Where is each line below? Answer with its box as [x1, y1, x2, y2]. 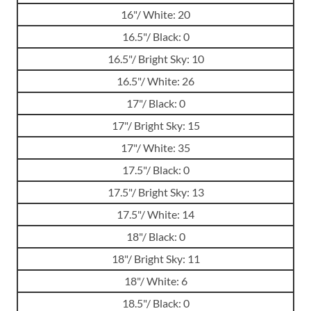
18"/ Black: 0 [126, 230, 185, 244]
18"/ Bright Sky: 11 [111, 252, 200, 266]
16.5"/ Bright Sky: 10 [107, 52, 204, 66]
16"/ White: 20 [121, 8, 190, 22]
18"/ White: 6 [124, 274, 187, 288]
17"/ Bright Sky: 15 [111, 119, 200, 133]
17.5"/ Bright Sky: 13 [107, 185, 204, 199]
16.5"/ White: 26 [117, 74, 194, 88]
